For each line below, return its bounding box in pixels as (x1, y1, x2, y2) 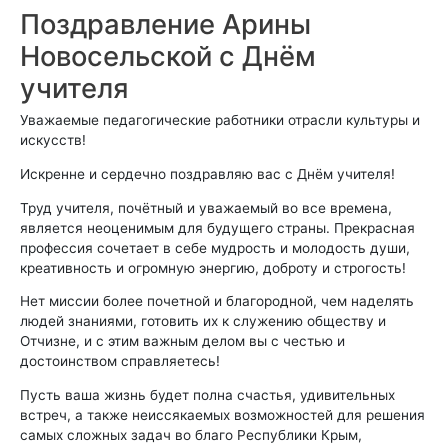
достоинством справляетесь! (20, 353, 220, 370)
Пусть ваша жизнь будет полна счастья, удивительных (20, 387, 395, 404)
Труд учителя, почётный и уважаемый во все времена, (20, 199, 392, 216)
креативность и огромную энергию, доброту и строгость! (20, 259, 406, 276)
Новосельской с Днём (20, 38, 316, 73)
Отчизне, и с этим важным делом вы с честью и (20, 333, 345, 350)
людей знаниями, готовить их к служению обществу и (20, 313, 386, 330)
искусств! (20, 132, 86, 149)
